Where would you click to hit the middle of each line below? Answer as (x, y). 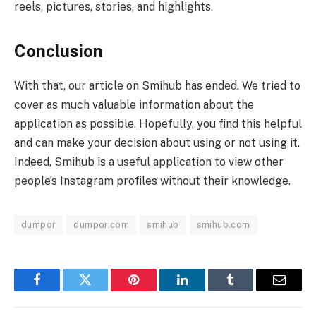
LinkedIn (204, 290)
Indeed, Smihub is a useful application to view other (149, 162)
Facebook (60, 290)
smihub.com (223, 225)
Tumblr (248, 290)
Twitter (103, 290)
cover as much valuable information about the (134, 105)
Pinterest (155, 290)
